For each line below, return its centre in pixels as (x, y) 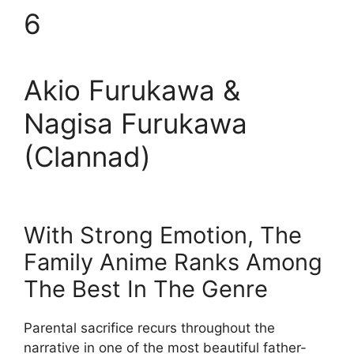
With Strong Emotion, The (163, 235)
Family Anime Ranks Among (173, 262)
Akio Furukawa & (132, 90)
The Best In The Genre (146, 289)
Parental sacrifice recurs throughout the (149, 328)
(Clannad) (87, 157)
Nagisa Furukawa (136, 124)
